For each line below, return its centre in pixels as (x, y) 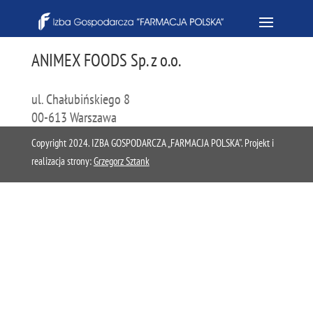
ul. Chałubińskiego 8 (80, 99)
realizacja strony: (62, 161)
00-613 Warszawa (74, 117)
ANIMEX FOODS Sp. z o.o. (106, 60)
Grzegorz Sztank (121, 161)
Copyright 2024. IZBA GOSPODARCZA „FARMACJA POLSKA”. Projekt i (152, 143)
